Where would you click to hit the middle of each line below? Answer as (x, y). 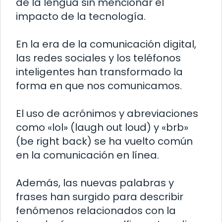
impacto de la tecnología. (81, 16)
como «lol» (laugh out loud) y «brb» (102, 127)
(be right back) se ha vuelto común (104, 141)
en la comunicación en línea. (87, 155)
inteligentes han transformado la (99, 72)
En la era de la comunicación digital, (106, 44)
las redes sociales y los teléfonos (98, 58)
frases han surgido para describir (100, 196)
